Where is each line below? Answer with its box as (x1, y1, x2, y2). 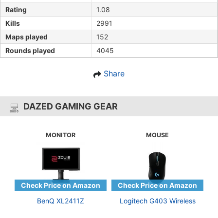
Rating (5, 5, 27, 14)
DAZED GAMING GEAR (23, 101, 118, 112)
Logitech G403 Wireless (119, 197, 196, 205)
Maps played (5, 33, 48, 41)
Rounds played (5, 46, 55, 55)
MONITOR (46, 131, 75, 139)
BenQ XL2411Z (37, 197, 84, 205)
